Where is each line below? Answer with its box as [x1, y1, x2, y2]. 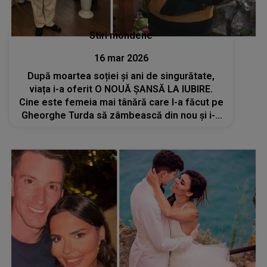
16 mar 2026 [94, 52, 148, 64]
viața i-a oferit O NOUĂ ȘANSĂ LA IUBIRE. [29, 83, 213, 95]
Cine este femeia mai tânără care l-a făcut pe [18, 97, 223, 108]
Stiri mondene [89, 30, 153, 41]
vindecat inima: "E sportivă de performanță [24, 123, 218, 134]
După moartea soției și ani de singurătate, [27, 70, 215, 82]
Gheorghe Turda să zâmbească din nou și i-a [21, 110, 221, 121]
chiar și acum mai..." [77, 136, 164, 147]
